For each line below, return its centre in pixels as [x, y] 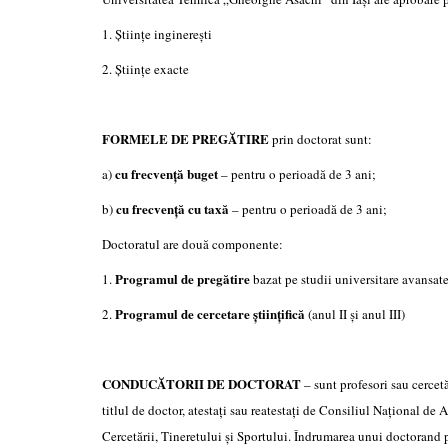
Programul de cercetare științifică [210, 313]
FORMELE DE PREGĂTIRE [185, 138]
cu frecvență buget [166, 173]
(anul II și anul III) [355, 314]
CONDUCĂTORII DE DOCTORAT [203, 383]
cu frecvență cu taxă [172, 208]
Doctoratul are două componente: [192, 244]
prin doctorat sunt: [320, 139]
